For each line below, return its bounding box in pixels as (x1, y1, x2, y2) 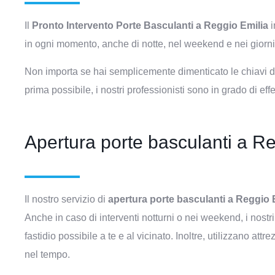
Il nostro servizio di (25, 194, 108, 204)
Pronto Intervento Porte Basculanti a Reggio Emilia (32, 20, 268, 31)
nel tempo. (25, 249, 70, 260)
